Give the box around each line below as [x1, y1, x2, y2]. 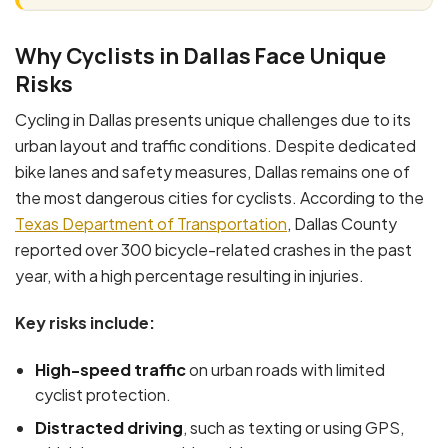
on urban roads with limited [186, 358, 385, 380]
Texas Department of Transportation [15, 213, 287, 235]
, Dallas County [287, 213, 397, 235]
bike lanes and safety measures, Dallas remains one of [15, 161, 410, 183]
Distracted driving [35, 416, 183, 438]
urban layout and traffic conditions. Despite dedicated [15, 135, 416, 157]
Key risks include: [15, 311, 155, 333]
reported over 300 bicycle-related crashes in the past [15, 239, 412, 261]
